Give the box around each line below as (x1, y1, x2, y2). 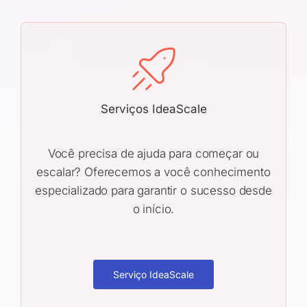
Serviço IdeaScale (113, 269, 194, 280)
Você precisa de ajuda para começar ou (47, 147, 260, 160)
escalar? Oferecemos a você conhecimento (36, 165, 271, 179)
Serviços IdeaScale (100, 102, 207, 116)
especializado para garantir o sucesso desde (35, 184, 272, 197)
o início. (132, 202, 175, 216)
